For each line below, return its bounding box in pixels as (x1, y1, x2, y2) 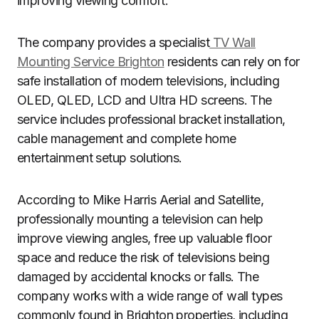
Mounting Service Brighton (17, 54, 164, 69)
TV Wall (209, 35, 256, 50)
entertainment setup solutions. (17, 150, 182, 165)
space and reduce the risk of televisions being (17, 250, 270, 265)
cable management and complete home (17, 131, 236, 146)
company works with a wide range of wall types (17, 288, 283, 303)
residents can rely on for (164, 54, 300, 69)
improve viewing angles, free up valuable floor (17, 231, 272, 246)
